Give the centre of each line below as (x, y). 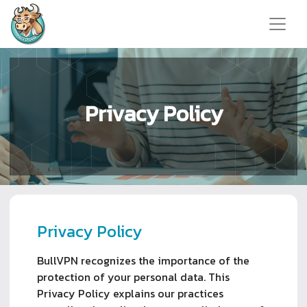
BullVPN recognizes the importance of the (143, 260)
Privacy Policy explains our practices (130, 293)
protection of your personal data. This (133, 277)
